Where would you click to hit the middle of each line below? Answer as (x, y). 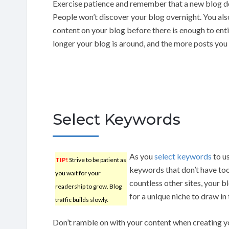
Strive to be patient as (97, 159)
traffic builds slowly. (82, 199)
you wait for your (78, 173)
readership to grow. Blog (88, 186)
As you (142, 156)
